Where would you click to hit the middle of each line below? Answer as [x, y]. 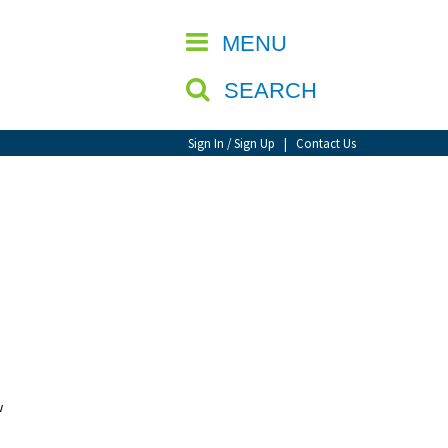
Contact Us [326, 143]
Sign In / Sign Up [231, 143]
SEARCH [273, 90]
